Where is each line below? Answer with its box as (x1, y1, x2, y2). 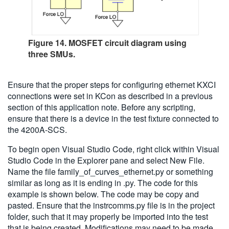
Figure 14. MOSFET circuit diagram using (28, 37, 187, 49)
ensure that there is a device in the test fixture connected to (8, 112, 219, 125)
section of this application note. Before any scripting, (8, 101, 195, 113)
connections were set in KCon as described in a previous (8, 90, 213, 102)
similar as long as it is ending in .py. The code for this (8, 177, 198, 189)
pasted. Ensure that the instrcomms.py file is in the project (8, 199, 215, 212)
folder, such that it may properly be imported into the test (8, 211, 208, 223)
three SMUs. (28, 48, 75, 60)
